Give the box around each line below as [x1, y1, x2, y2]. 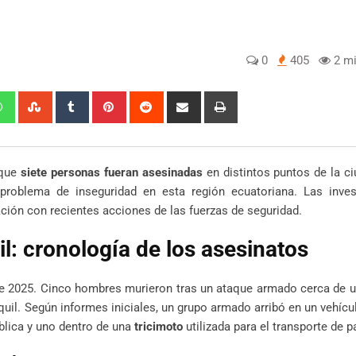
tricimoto [134, 319, 183, 334]
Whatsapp [12, 92, 65, 107]
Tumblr [86, 92, 123, 107]
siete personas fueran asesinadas [21, 164, 203, 180]
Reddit [161, 92, 195, 107]
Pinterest [123, 92, 172, 107]
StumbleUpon [49, 92, 122, 107]
